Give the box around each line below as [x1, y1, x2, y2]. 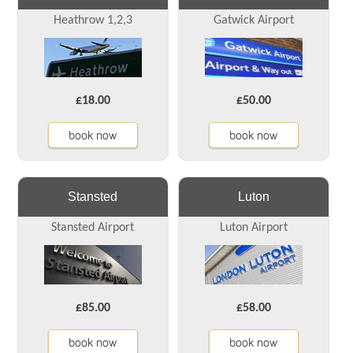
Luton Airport [219, 221, 288, 235]
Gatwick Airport [213, 14, 294, 28]
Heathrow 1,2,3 [53, 14, 132, 28]
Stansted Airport [51, 221, 135, 235]
